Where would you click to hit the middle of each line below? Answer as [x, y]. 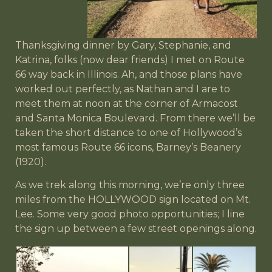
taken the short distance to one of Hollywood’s [128, 132]
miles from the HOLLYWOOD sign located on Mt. [133, 200]
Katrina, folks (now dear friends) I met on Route [130, 59]
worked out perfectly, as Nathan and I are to [123, 89]
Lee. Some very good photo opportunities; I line [130, 214]
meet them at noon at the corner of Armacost [127, 103]
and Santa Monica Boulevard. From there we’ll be [135, 118]
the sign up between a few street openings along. [136, 229]
